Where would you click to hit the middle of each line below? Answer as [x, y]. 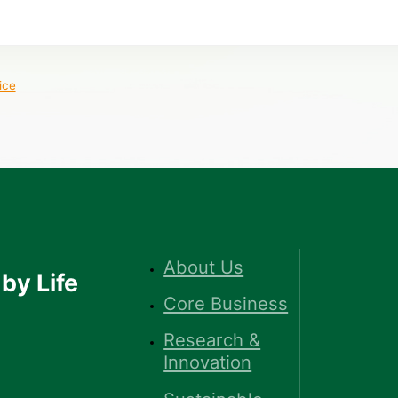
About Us [204, 267]
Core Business [226, 304]
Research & [212, 340]
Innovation [208, 362]
